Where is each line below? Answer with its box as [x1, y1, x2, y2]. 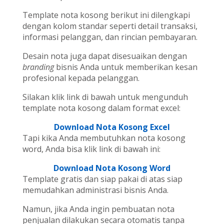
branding [22, 61, 54, 72]
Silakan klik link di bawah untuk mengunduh [22, 91, 188, 102]
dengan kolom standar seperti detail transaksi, [22, 20, 197, 31]
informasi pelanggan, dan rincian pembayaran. [22, 31, 197, 42]
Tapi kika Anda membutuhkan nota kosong [22, 132, 185, 143]
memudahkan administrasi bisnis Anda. [22, 184, 168, 195]
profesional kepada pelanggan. [22, 72, 139, 83]
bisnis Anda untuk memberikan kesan [53, 61, 197, 72]
